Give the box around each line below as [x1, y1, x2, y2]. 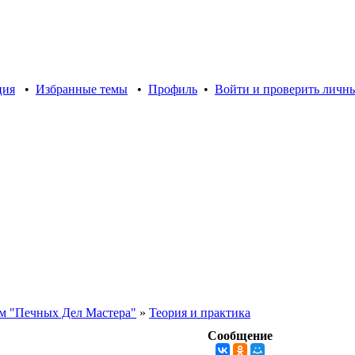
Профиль [148, 82, 197, 96]
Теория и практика [149, 306, 250, 319]
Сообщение [207, 329, 273, 342]
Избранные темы [36, 82, 128, 96]
